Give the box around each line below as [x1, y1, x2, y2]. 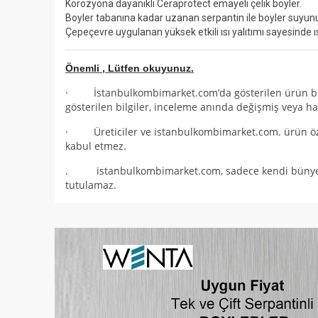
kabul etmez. [65, 139, 126, 153]
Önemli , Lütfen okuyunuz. [65, 62, 194, 74]
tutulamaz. [65, 178, 116, 192]
